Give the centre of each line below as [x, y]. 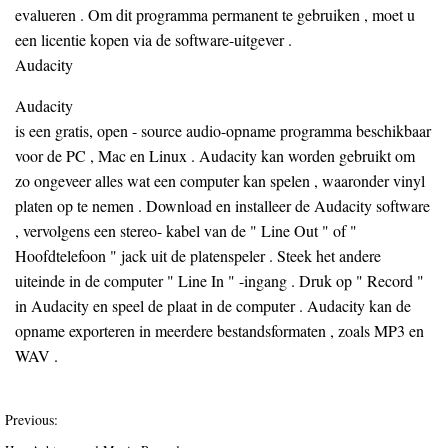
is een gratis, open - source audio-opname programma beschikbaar [223, 130]
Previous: [31, 419]
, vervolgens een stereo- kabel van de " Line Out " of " [186, 230]
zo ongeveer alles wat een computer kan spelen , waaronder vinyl [220, 180]
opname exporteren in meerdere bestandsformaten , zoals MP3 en [219, 330]
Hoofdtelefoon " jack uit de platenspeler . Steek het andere [198, 255]
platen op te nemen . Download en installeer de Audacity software [222, 205]
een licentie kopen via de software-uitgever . [153, 39]
